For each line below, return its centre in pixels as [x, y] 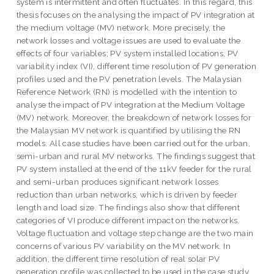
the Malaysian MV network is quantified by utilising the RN [128, 131]
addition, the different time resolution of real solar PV [118, 259]
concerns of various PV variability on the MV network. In [124, 246]
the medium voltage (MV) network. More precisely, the [121, 28]
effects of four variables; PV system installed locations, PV [127, 54]
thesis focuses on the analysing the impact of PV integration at [135, 15]
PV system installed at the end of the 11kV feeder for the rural [134, 169]
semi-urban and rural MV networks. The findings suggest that [136, 156]
